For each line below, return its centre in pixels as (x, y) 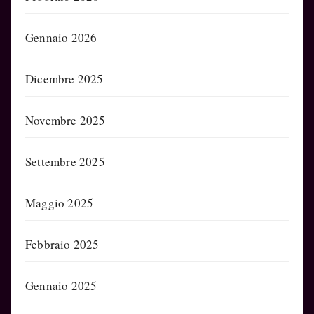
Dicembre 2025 (64, 78)
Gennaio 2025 (61, 285)
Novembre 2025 (66, 120)
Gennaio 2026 (61, 37)
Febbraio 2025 (62, 244)
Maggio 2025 (60, 203)
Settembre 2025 (65, 161)
